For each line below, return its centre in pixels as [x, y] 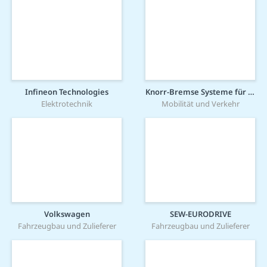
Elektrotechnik [67, 104]
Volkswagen [67, 214]
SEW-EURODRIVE [200, 214]
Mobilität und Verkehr [200, 104]
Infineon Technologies [67, 92]
